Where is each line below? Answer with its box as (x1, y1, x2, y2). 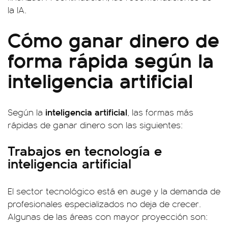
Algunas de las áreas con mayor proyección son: (8, 210, 208, 222)
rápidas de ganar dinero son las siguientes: (8, 119, 183, 131)
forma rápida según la (8, 45, 214, 74)
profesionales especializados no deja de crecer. (8, 197, 201, 210)
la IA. (8, 4, 26, 16)
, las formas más (127, 106, 193, 118)
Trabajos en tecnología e (8, 140, 162, 160)
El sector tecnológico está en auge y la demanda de (8, 185, 220, 197)
